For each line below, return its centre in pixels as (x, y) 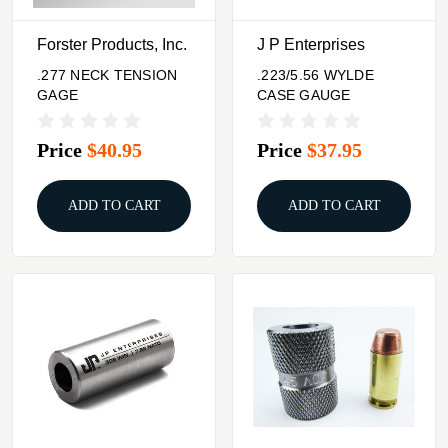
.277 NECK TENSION (107, 75)
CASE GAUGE (304, 95)
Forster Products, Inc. (112, 44)
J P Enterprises (311, 44)
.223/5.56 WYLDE (315, 75)
